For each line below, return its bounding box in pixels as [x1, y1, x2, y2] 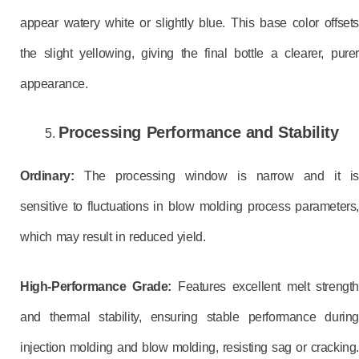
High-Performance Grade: [20, 280, 172, 293]
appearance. [20, 77, 88, 91]
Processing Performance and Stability [58, 123, 339, 141]
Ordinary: [20, 169, 84, 183]
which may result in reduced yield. [20, 230, 206, 244]
